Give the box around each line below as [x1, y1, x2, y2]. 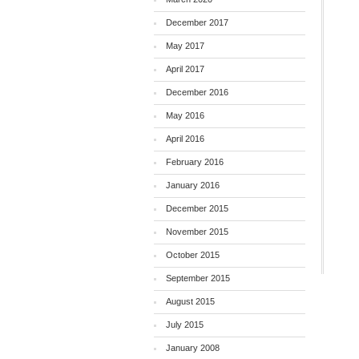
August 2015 [165, 296, 215, 306]
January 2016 [165, 180, 220, 190]
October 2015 [165, 250, 220, 260]
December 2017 [165, 18, 228, 27]
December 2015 [165, 204, 228, 213]
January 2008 [165, 343, 220, 353]
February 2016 [165, 157, 224, 167]
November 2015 [165, 227, 228, 236]
